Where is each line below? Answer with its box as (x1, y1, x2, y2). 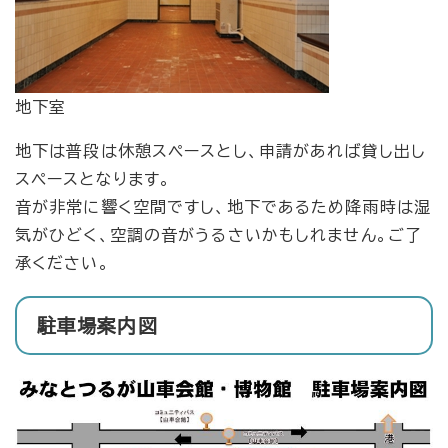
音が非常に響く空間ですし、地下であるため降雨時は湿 (15, 198, 431, 215)
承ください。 (15, 254, 110, 271)
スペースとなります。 (15, 170, 172, 187)
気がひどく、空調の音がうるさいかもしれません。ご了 (15, 226, 422, 243)
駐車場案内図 (37, 315, 158, 335)
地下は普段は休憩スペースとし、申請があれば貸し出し (15, 142, 426, 159)
